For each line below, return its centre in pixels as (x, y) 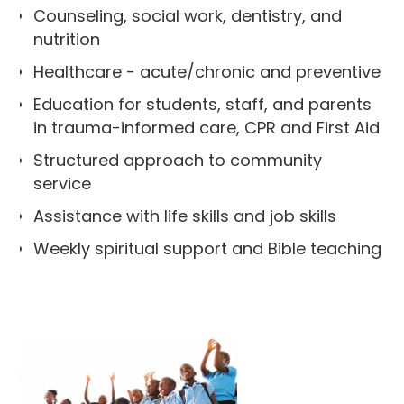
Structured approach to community (178, 160)
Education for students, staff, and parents (203, 104)
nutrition (67, 39)
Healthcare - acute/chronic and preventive (207, 72)
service (63, 184)
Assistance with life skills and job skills (185, 216)
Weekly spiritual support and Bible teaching (208, 248)
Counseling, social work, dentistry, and (188, 16)
